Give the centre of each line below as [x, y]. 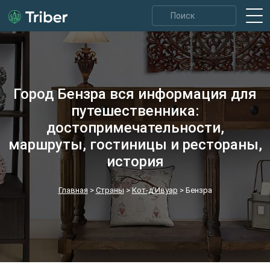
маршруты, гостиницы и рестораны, [135, 145]
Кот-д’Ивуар [155, 190]
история [135, 162]
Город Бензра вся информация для [135, 94]
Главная [73, 190]
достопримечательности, [135, 128]
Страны [110, 190]
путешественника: [135, 111]
